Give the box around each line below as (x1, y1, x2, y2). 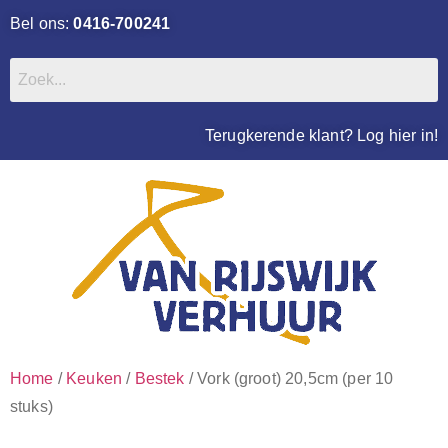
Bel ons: (10, 15, 74, 32)
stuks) (10, 398, 53, 415)
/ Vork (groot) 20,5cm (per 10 (184, 370, 394, 387)
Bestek (134, 370, 185, 387)
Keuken (66, 370, 123, 387)
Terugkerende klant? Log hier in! (204, 127, 438, 144)
